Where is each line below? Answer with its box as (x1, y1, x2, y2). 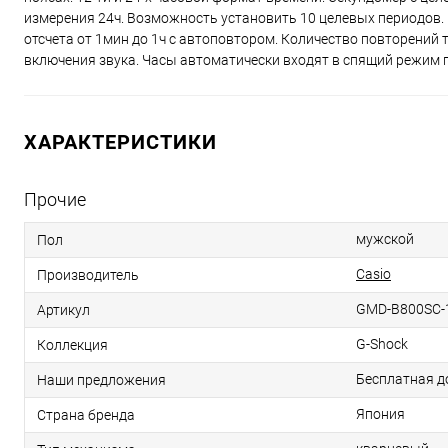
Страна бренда (37, 407, 135, 424)
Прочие (24, 189, 86, 211)
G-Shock (356, 336, 408, 353)
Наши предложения (37, 372, 166, 389)
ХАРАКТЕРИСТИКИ (24, 130, 217, 155)
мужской (356, 231, 414, 248)
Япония (356, 406, 405, 423)
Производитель (37, 267, 139, 284)
